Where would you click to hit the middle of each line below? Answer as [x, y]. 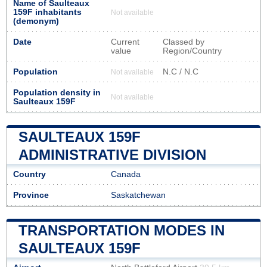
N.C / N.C [181, 72]
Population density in [57, 92]
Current [125, 42]
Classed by [184, 42]
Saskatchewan [138, 195]
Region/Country [192, 51]
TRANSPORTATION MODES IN [122, 230]
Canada [126, 174]
